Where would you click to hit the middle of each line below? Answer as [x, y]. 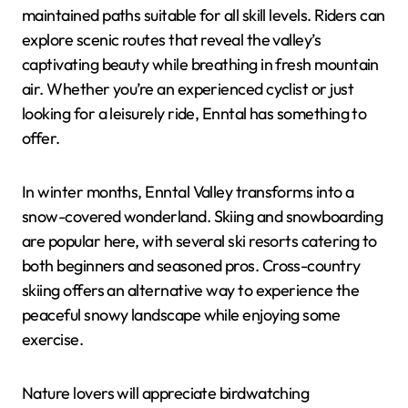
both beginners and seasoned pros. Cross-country [191, 266]
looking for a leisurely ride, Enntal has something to [194, 114]
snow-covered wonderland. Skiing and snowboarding [203, 217]
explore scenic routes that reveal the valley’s [172, 40]
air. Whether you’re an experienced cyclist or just [188, 89]
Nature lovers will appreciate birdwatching [166, 393]
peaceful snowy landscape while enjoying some [181, 315]
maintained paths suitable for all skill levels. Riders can [204, 15]
